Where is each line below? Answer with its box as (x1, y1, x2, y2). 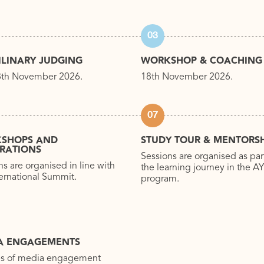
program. (141, 174, 179, 184)
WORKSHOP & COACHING (141, 54, 262, 69)
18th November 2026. (141, 72, 233, 82)
